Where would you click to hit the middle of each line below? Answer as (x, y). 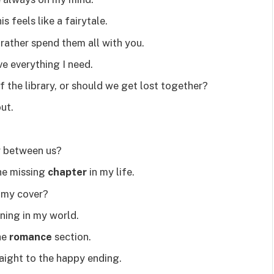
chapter (67, 172)
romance (31, 237)
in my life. (111, 172)
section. (72, 237)
